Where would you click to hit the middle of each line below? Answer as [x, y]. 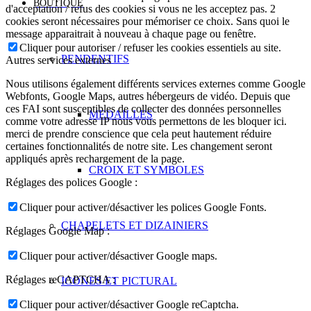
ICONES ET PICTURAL [119, 281]
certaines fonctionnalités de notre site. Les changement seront [139, 146]
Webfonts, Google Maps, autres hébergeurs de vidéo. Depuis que [148, 96]
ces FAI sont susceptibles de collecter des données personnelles [143, 108]
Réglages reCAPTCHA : [60, 279]
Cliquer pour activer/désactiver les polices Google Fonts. [143, 207]
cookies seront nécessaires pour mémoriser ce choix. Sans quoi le [148, 21]
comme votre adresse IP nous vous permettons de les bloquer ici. [146, 121]
